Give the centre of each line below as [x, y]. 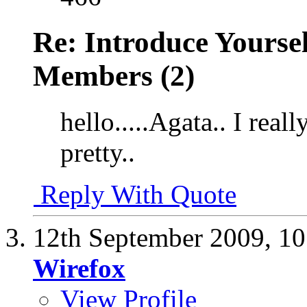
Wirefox [79, 268]
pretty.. [98, 152]
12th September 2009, [156, 237]
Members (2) [114, 76]
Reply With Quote [135, 194]
